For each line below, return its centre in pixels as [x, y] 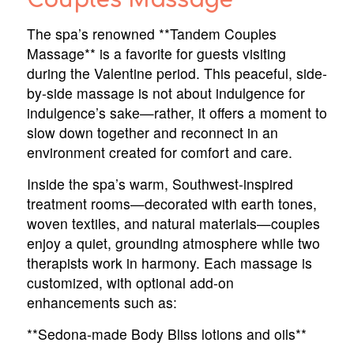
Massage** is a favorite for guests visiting [156, 54]
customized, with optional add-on [130, 283]
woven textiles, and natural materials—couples [173, 224]
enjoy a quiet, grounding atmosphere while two [173, 243]
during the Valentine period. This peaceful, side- [177, 73]
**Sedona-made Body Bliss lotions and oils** [166, 334]
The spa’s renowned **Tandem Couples [151, 34]
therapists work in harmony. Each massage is [169, 263]
